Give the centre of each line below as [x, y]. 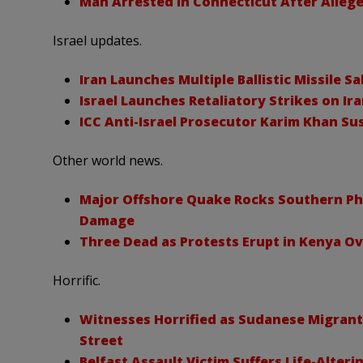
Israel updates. [97, 41]
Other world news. [107, 161]
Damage [107, 221]
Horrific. [76, 281]
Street [101, 341]
